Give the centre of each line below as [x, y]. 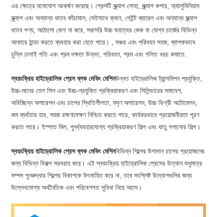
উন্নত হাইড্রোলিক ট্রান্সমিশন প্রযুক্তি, [159, 79]
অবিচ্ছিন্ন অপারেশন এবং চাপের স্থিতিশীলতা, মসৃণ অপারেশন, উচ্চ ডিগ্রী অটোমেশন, [104, 103]
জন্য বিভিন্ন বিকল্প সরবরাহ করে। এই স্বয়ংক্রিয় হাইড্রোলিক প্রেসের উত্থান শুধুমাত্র [107, 163]
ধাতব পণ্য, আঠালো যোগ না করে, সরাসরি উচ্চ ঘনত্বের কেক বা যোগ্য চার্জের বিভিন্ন [104, 30]
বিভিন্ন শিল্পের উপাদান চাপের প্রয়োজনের [160, 151]
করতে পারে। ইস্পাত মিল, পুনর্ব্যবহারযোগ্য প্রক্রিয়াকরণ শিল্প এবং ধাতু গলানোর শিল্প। [106, 127]
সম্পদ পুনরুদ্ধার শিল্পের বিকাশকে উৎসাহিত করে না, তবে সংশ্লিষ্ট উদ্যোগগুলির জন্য [102, 176]
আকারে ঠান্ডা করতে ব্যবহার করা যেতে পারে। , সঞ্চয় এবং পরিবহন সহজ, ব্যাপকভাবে [103, 42]
